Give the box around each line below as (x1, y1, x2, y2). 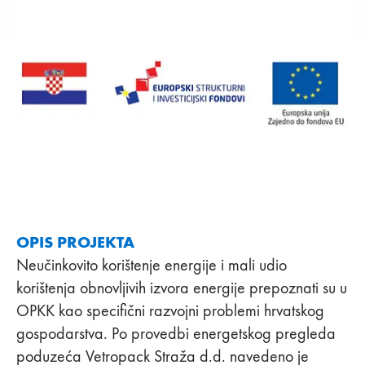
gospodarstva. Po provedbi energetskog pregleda (16, 323, 336, 343)
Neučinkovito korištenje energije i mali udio (16, 254, 287, 275)
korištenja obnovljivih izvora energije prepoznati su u (16, 277, 347, 297)
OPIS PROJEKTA (16, 231, 134, 253)
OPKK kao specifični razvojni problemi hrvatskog (16, 300, 324, 320)
